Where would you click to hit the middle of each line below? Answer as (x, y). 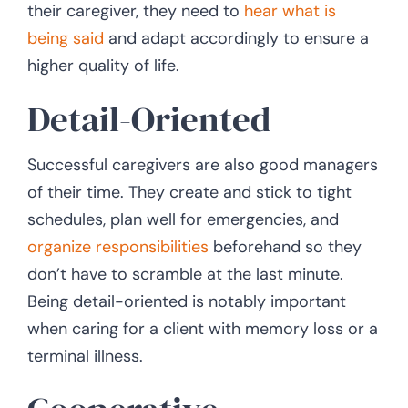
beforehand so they (285, 247)
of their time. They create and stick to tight (189, 193)
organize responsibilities (117, 247)
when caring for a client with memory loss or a (202, 329)
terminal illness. (85, 357)
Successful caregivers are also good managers (202, 165)
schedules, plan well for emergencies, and (183, 220)
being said (65, 39)
